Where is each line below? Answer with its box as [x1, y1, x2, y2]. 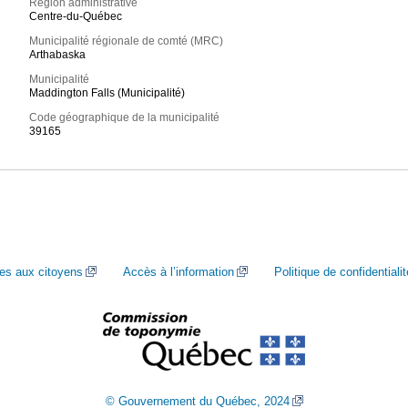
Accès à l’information [123, 265, 234, 279]
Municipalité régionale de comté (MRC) [29, 35, 224, 48]
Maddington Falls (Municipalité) [29, 87, 186, 100]
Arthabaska [29, 48, 87, 62]
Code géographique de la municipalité [29, 111, 220, 125]
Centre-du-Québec [29, 10, 123, 24]
